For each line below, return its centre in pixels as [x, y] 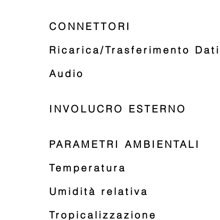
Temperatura [88, 168]
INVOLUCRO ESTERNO [118, 109]
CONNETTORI [90, 26]
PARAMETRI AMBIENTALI [125, 144]
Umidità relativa [99, 191]
